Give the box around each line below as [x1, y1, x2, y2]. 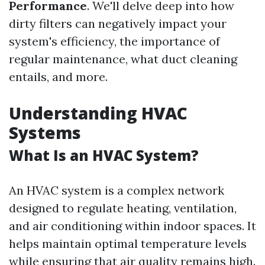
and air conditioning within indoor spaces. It [9, 218, 256, 233]
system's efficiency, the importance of [9, 34, 220, 49]
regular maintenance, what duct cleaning [9, 51, 237, 66]
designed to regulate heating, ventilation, [9, 201, 237, 215]
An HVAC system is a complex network [9, 183, 224, 198]
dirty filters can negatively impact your [9, 16, 227, 31]
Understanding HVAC [9, 102, 188, 124]
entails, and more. [9, 69, 108, 84]
